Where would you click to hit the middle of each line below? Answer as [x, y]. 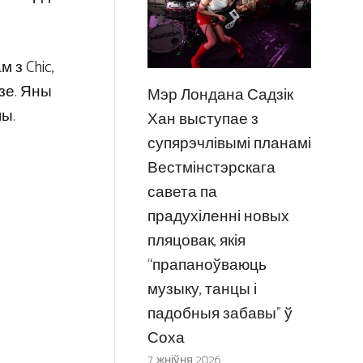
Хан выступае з [203, 119]
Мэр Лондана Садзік [220, 95]
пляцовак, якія [196, 241]
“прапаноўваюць [207, 265]
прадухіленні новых [218, 216]
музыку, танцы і [202, 289]
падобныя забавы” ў [220, 314]
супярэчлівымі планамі [229, 143]
